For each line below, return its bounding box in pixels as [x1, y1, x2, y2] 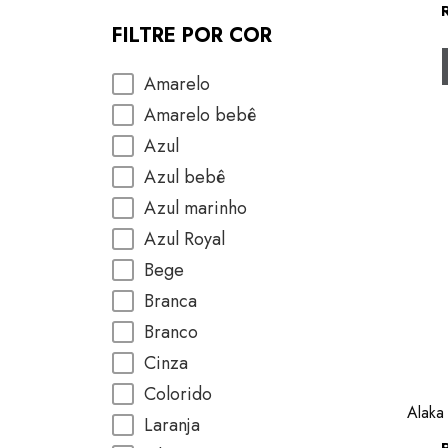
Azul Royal [144, 226, 225, 252]
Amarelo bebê [144, 102, 256, 128]
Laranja [144, 412, 200, 438]
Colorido [144, 381, 212, 407]
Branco [144, 319, 198, 345]
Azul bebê [144, 164, 225, 190]
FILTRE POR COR [112, 21, 272, 50]
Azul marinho [144, 195, 247, 221]
